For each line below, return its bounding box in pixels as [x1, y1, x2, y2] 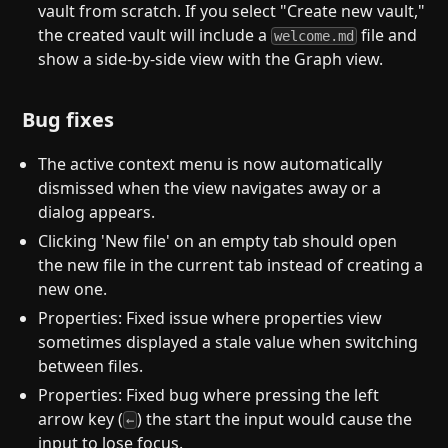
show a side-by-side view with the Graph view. [38, 48, 384, 71]
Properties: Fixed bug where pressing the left [38, 383, 380, 406]
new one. [38, 278, 108, 300]
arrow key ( [38, 407, 124, 430]
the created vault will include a [38, 24, 272, 47]
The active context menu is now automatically [38, 153, 383, 176]
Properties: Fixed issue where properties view [38, 306, 383, 329]
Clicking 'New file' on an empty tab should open [38, 230, 398, 252]
